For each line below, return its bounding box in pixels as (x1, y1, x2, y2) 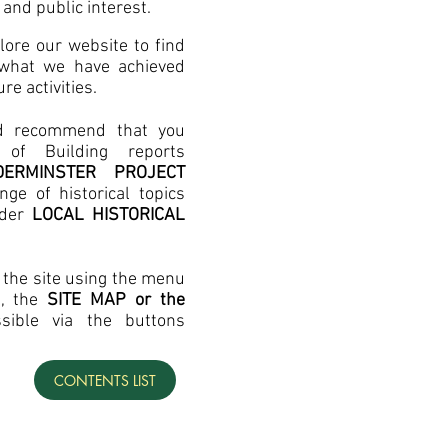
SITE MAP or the (47, 290, 186, 311)
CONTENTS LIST (54, 370, 156, 390)
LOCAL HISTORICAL (32, 205, 186, 226)
